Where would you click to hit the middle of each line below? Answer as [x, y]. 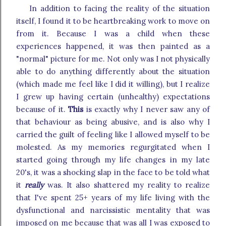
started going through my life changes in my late [113, 160]
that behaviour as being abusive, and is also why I [113, 122]
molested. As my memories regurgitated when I [113, 147]
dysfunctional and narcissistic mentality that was [113, 210]
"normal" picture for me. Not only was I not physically [113, 59]
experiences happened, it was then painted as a [113, 46]
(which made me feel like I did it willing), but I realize [113, 84]
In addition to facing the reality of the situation [113, 9]
